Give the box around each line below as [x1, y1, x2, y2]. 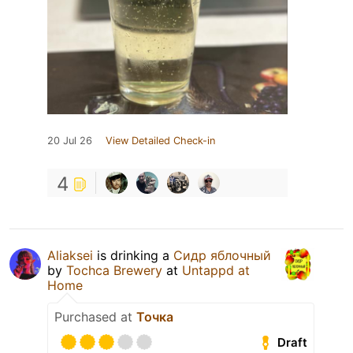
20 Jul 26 [47, 135, 92, 147]
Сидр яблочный [173, 247, 271, 264]
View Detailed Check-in [106, 135, 215, 147]
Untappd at [182, 262, 250, 279]
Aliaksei [47, 247, 93, 264]
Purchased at [54, 309, 136, 325]
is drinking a [93, 247, 173, 264]
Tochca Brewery [66, 262, 162, 279]
